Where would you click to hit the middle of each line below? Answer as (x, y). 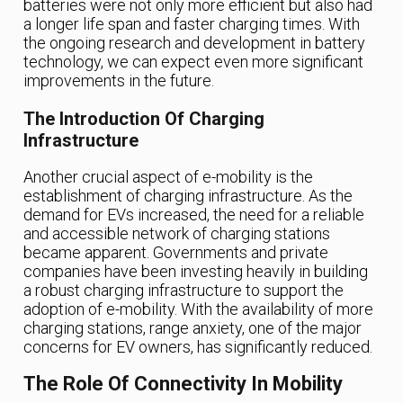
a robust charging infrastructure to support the (184, 291)
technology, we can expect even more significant (194, 62)
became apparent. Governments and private (176, 253)
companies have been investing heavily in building (196, 272)
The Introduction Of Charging (144, 119)
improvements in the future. (119, 81)
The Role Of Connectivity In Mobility (184, 384)
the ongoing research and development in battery (195, 43)
